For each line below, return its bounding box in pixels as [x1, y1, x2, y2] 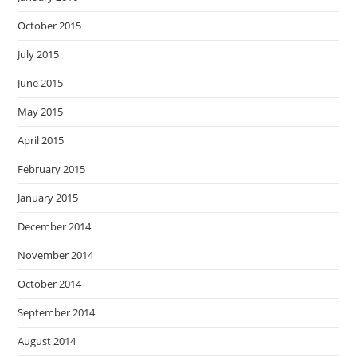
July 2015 [18, 47, 60, 61]
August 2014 [18, 334, 76, 348]
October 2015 [18, 18, 82, 33]
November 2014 [18, 248, 94, 262]
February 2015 [18, 162, 86, 176]
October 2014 [18, 277, 82, 291]
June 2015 [18, 76, 64, 90]
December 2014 [18, 219, 92, 233]
